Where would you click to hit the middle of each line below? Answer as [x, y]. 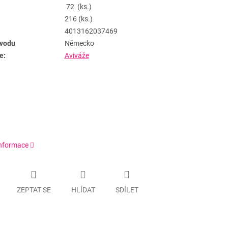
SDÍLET [127, 190]
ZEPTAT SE [34, 190]
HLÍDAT [83, 190]
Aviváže [77, 56]
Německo [79, 44]
